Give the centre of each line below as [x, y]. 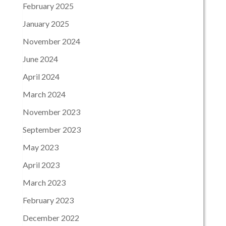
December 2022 [51, 218]
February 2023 [48, 200]
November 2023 [51, 112]
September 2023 [51, 130]
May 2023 [40, 147]
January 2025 [46, 24]
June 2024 [40, 59]
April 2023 [41, 165]
